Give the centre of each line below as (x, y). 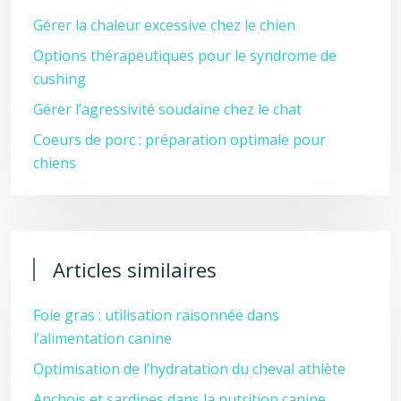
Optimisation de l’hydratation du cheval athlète (189, 369)
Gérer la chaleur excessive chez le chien (164, 25)
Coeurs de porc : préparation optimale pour (179, 140)
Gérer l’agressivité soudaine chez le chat (167, 109)
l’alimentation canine (102, 338)
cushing (60, 79)
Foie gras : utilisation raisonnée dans (156, 315)
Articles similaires (135, 269)
